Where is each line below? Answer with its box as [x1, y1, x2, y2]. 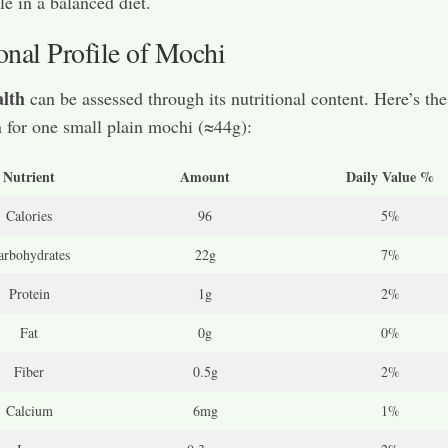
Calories [6, 206, 52, 226]
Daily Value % [346, 166, 434, 188]
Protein [8, 284, 50, 304]
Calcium [5, 401, 53, 421]
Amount [180, 166, 230, 188]
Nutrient [3, 166, 55, 188]
